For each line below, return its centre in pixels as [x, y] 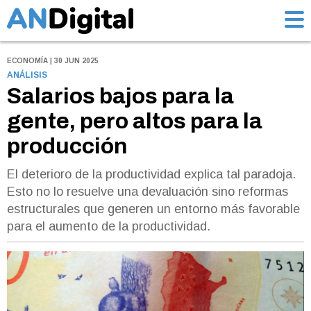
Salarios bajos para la [120, 96]
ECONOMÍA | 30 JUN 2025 [53, 61]
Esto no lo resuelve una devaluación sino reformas [148, 192]
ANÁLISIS [27, 75]
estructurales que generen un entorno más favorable [153, 209]
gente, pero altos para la [135, 121]
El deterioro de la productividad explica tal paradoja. [151, 175]
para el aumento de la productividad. [109, 227]
